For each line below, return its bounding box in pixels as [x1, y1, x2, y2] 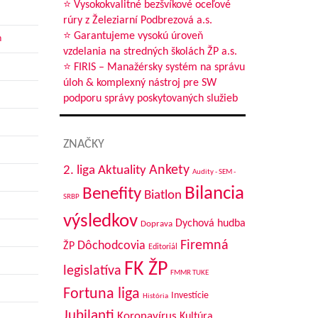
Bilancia [184, 184, 244, 204]
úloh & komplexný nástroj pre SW [62, 77, 216, 89]
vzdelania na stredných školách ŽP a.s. [62, 46, 237, 57]
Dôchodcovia [77, 239, 146, 253]
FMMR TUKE [170, 269, 209, 277]
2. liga [62, 164, 95, 177]
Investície [170, 290, 209, 301]
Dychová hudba [175, 218, 246, 229]
